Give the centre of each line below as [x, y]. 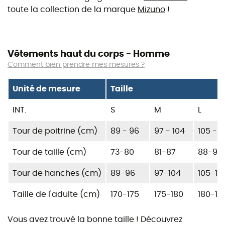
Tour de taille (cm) [49, 152]
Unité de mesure [46, 89]
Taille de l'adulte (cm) [56, 195]
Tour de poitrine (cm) [55, 131]
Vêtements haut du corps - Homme [89, 54]
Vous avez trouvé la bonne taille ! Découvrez [95, 220]
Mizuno [151, 10]
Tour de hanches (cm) [57, 174]
